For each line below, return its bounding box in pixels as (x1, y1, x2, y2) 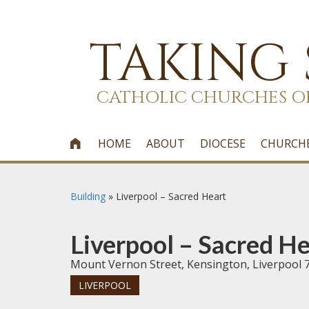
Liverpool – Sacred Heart (116, 190, 226, 203)
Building (70, 190, 106, 203)
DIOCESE (200, 136, 246, 151)
